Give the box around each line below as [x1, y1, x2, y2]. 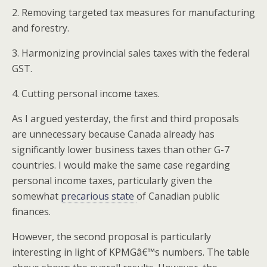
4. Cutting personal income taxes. [12, 87, 160, 100]
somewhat [12, 190, 61, 203]
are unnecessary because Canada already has [12, 128, 215, 141]
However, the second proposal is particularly [12, 230, 211, 243]
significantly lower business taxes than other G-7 [12, 143, 229, 156]
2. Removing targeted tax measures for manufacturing [12, 6, 255, 19]
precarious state [61, 190, 136, 203]
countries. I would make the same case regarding [12, 159, 230, 172]
